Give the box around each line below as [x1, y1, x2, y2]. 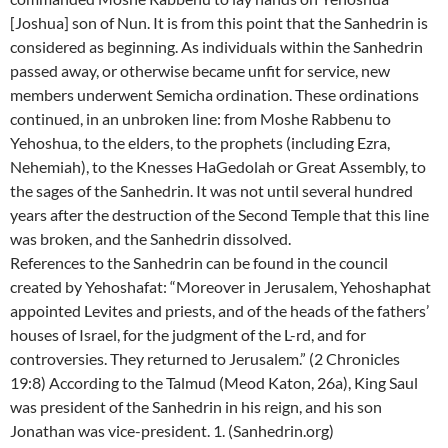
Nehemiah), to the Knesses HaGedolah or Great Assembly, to [10, 157, 426, 177]
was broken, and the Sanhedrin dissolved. [10, 229, 291, 249]
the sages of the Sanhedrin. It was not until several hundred [10, 181, 413, 201]
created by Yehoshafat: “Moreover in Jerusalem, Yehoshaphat [10, 277, 431, 297]
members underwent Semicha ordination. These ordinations [10, 85, 419, 105]
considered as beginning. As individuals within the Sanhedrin [10, 37, 423, 57]
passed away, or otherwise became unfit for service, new [10, 61, 390, 81]
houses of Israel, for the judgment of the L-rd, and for [10, 325, 366, 345]
